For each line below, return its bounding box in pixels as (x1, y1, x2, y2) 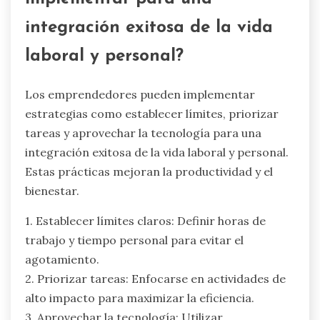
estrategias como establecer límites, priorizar (25, 106, 279, 121)
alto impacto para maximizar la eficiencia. (25, 290, 254, 305)
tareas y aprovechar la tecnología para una (25, 125, 261, 140)
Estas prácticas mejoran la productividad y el (25, 164, 273, 179)
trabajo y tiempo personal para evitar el (25, 232, 244, 247)
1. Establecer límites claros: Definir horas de (25, 213, 266, 228)
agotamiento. (25, 251, 99, 266)
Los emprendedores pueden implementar (25, 86, 255, 101)
